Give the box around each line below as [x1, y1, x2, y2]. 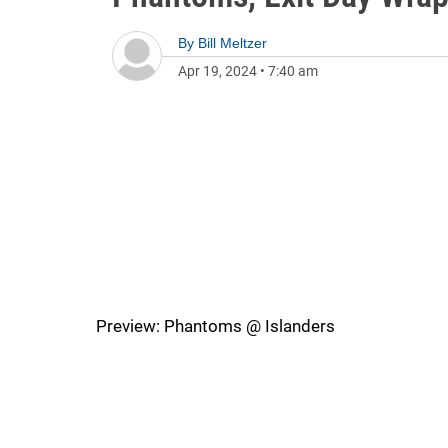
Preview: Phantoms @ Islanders [96, 316, 335, 336]
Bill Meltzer [198, 35, 267, 51]
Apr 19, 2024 [178, 63, 257, 79]
